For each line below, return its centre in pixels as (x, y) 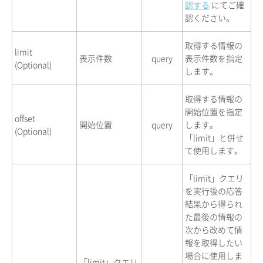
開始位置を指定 (214, 111)
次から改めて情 (214, 229)
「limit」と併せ (214, 137)
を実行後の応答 (214, 190)
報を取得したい (214, 242)
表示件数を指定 (214, 58)
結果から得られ (214, 203)
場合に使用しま (214, 255)
